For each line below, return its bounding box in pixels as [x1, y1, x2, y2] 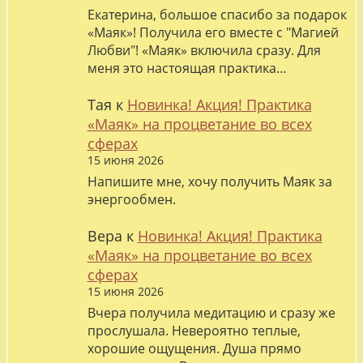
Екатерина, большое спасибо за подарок [87, 6, 347, 24]
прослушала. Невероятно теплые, [87, 321, 301, 340]
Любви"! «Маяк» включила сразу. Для [87, 41, 321, 60]
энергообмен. [87, 190, 176, 208]
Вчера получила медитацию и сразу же [87, 303, 335, 322]
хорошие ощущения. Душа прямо [87, 339, 301, 357]
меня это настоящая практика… [87, 59, 287, 78]
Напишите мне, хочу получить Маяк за [87, 172, 332, 190]
